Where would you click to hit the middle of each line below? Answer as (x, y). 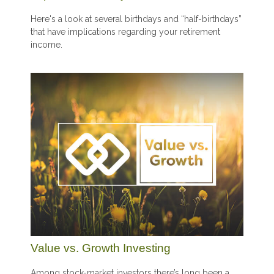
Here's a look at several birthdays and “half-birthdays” (136, 19)
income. (46, 45)
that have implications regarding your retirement (125, 32)
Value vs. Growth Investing (101, 248)
